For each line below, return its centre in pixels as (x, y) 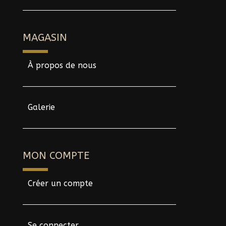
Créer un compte (60, 183)
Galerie (41, 107)
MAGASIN (45, 37)
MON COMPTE (56, 155)
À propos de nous (62, 65)
